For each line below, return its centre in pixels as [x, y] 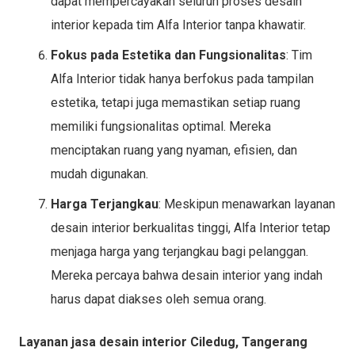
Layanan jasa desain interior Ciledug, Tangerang [163, 342]
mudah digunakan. [99, 174]
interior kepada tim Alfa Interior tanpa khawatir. [178, 25]
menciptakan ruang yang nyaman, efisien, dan [174, 150]
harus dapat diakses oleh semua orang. [158, 299]
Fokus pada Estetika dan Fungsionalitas [168, 55]
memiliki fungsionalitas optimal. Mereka [161, 126]
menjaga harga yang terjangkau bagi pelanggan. [179, 251]
